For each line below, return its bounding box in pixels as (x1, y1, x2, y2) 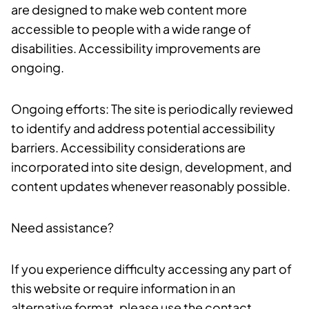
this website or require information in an (11, 280, 235, 296)
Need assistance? (11, 219, 114, 235)
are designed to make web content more (11, 1, 247, 17)
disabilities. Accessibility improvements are (11, 40, 261, 56)
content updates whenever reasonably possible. (11, 178, 290, 194)
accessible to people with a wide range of (11, 21, 251, 37)
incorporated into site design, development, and (11, 159, 292, 175)
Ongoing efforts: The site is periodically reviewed (11, 101, 293, 117)
